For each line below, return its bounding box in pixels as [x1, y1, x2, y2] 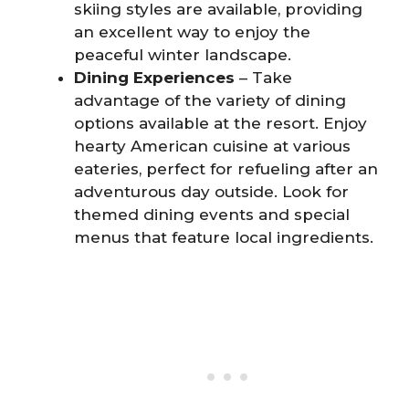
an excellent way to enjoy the [74, 23, 310, 42]
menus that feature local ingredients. [74, 228, 373, 247]
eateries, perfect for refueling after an [74, 160, 378, 179]
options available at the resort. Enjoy [74, 114, 367, 133]
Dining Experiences [74, 68, 235, 88]
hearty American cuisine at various [74, 137, 351, 156]
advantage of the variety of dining [74, 91, 346, 110]
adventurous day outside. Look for [74, 183, 349, 202]
